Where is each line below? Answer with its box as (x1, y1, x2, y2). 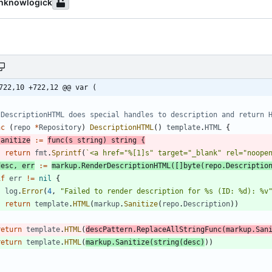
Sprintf (52, 148, 81, 157)
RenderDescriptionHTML (81, 161, 171, 170)
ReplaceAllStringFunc (137, 225, 222, 234)
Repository (39, 123, 81, 132)
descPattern (86, 225, 132, 234)
